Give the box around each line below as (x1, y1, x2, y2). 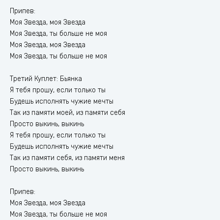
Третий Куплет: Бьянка (10, 75, 82, 83)
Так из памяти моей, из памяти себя (10, 109, 125, 117)
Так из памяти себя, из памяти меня (10, 154, 125, 162)
